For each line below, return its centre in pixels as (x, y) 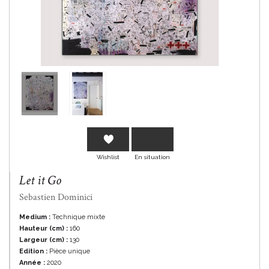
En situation (152, 157)
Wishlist (108, 157)
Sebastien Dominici (56, 198)
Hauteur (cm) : (44, 229)
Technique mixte (78, 217)
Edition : (33, 252)
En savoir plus (69, 52)
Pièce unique (69, 252)
